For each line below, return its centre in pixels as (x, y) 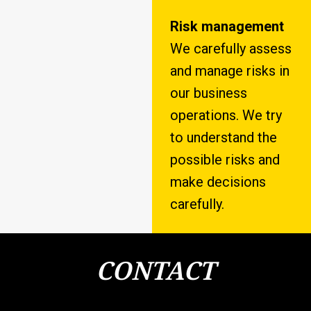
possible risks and (225, 160)
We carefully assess (230, 49)
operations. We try (226, 116)
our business (208, 93)
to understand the (223, 138)
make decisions (218, 182)
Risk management (227, 27)
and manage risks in (229, 71)
